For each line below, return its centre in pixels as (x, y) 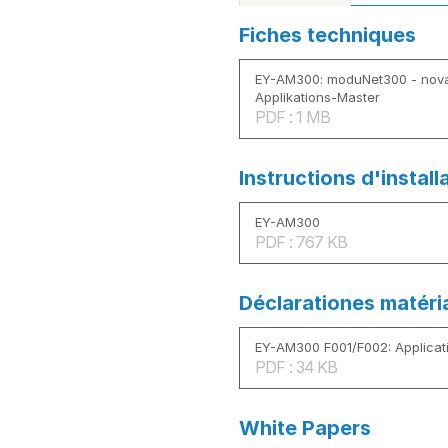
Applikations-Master (317, 97)
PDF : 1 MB (292, 117)
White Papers (305, 428)
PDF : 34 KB (296, 367)
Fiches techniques (327, 35)
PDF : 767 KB (301, 242)
